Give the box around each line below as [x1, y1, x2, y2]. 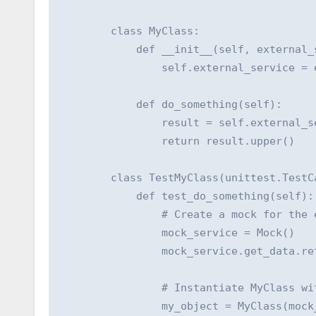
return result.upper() [60, 135, 295, 148]
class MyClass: [60, 25, 200, 38]
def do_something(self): [60, 98, 282, 111]
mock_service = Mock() [60, 226, 295, 240]
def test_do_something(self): [60, 190, 314, 203]
